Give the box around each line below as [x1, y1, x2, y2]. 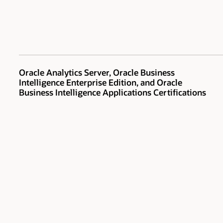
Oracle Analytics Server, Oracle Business [19, 67, 175, 78]
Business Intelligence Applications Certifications [19, 87, 206, 98]
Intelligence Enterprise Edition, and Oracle [19, 77, 182, 88]
